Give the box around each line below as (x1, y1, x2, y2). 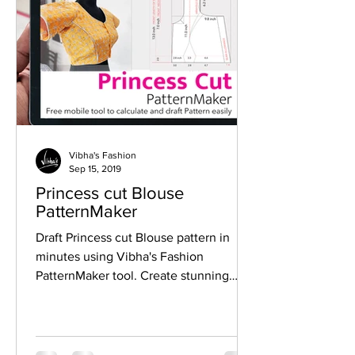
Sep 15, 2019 (69, 162, 121, 174)
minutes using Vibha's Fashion (36, 250, 116, 264)
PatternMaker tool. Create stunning (36, 269, 229, 283)
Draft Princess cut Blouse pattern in (36, 231, 230, 245)
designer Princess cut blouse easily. (36, 288, 232, 302)
